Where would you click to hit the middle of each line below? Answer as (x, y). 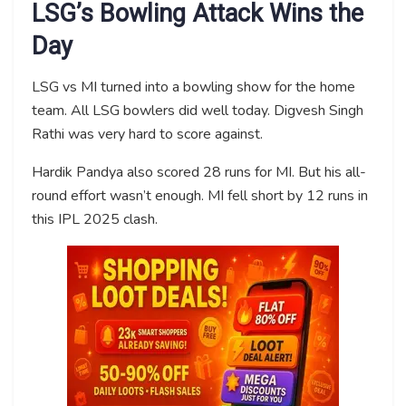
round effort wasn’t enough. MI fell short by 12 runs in (200, 195)
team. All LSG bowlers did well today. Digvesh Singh (198, 110)
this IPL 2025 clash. (95, 219)
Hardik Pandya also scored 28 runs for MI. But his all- (199, 172)
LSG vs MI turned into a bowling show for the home (193, 87)
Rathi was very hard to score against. (147, 134)
